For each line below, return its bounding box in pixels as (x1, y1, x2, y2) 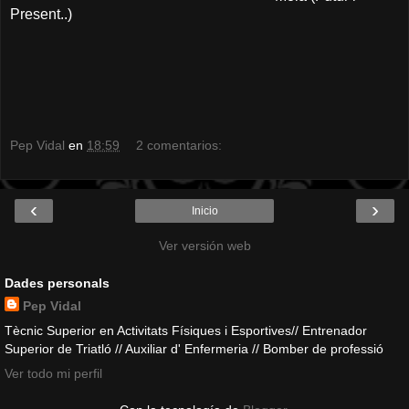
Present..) (10, 6, 72, 23)
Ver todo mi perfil (5, 366, 102, 382)
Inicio (191, 204, 218, 217)
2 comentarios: (136, 137, 223, 152)
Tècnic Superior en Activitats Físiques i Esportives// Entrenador (5, 322, 367, 338)
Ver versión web (158, 237, 251, 253)
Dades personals (5, 275, 110, 290)
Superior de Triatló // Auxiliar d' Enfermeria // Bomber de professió (5, 341, 383, 356)
